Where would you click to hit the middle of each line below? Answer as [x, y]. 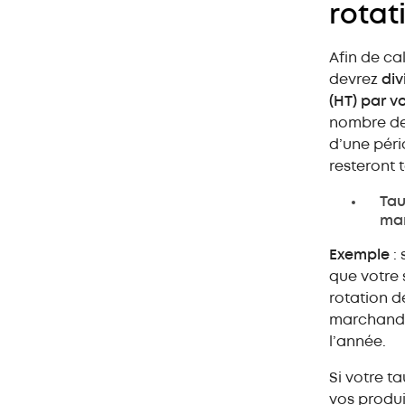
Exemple [359, 255]
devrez [355, 80]
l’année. [358, 342]
